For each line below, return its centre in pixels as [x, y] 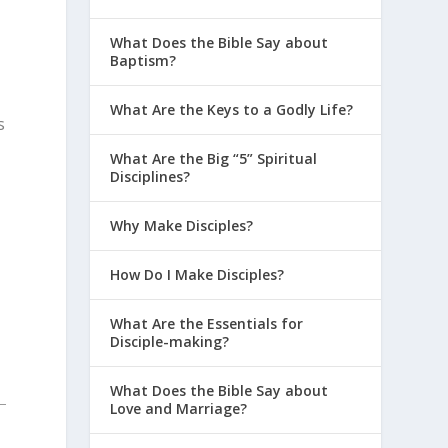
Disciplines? [150, 176]
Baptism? [143, 60]
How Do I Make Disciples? [197, 274]
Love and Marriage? [179, 408]
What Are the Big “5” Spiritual [214, 158]
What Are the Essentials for [207, 323]
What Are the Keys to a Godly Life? [232, 109]
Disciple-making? [170, 341]
